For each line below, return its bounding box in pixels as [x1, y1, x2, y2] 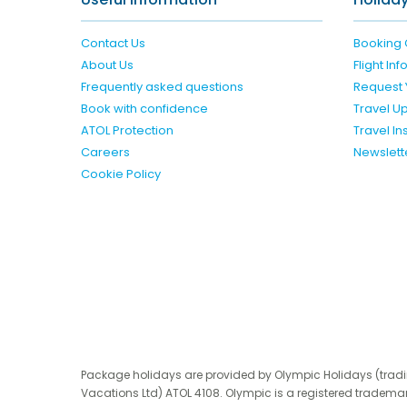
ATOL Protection [80, 121, 174, 139]
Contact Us [80, 34, 145, 52]
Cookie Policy [80, 164, 161, 183]
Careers [80, 143, 130, 161]
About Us [80, 55, 134, 74]
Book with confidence [80, 99, 208, 117]
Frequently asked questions [80, 77, 243, 95]
